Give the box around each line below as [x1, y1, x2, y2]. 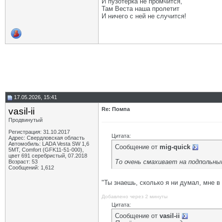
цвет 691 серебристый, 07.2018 [8, 153, 87, 159]
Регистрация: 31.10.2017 [8, 129, 70, 135]
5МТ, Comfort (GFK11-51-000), [8, 147, 84, 153]
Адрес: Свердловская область [8, 135, 85, 141]
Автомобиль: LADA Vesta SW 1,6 [8, 141, 89, 147]
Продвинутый [8, 117, 43, 123]
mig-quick [160, 143, 190, 151]
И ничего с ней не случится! [102, 12, 186, 20]
